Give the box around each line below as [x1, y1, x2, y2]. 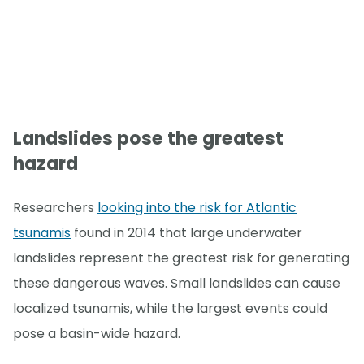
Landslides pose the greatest [13, 126, 284, 152]
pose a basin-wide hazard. [13, 323, 180, 343]
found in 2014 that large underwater [71, 223, 302, 242]
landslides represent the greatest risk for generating [13, 248, 349, 267]
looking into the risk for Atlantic [97, 197, 297, 217]
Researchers [13, 197, 97, 217]
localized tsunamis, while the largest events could [13, 298, 327, 318]
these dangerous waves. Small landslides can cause [13, 273, 340, 292]
